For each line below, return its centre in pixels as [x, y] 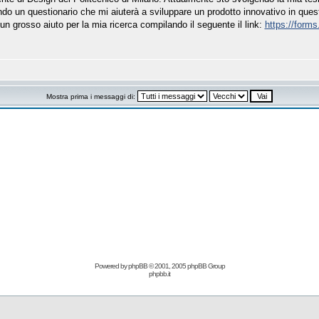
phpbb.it [159, 274]
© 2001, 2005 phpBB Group [186, 266]
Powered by [111, 266]
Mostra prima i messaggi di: [92, 96]
